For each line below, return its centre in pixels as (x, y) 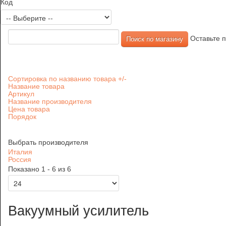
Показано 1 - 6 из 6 (40, 169)
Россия (20, 160)
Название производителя (50, 102)
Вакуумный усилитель (78, 211)
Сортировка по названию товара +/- (122, 79)
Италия (20, 152)
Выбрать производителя (48, 143)
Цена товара (29, 109)
